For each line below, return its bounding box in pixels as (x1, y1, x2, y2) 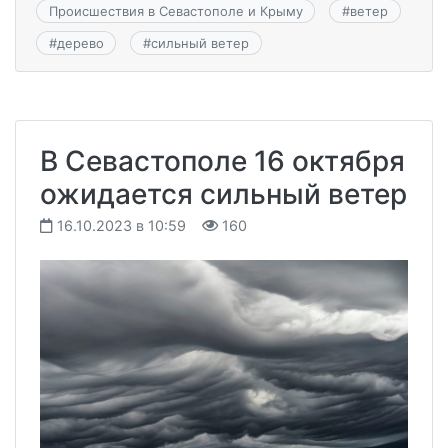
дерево (56, 35, 104, 52)
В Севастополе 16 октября (40, 144, 405, 179)
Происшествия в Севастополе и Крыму (48, 2, 303, 19)
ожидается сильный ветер (40, 177, 407, 212)
